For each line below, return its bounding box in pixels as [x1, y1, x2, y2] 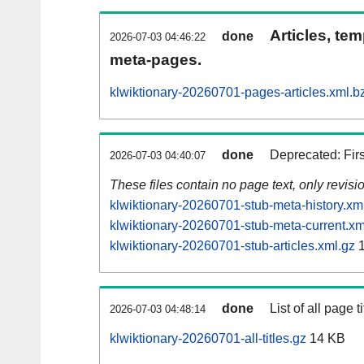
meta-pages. [110, 51, 201, 69]
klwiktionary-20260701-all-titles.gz [110, 331, 306, 346]
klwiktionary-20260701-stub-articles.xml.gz [110, 239, 355, 253]
